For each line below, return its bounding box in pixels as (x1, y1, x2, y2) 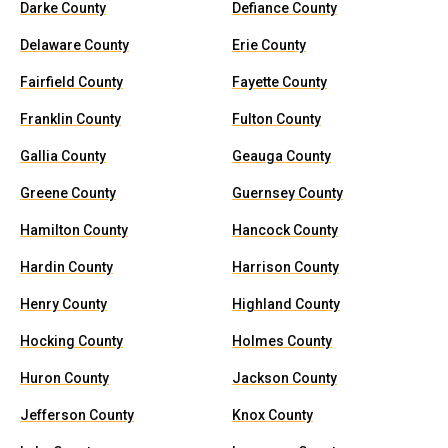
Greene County (20, 185, 116, 201)
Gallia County (20, 148, 106, 164)
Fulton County (232, 111, 321, 127)
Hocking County (20, 333, 123, 349)
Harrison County (232, 259, 339, 275)
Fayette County (232, 74, 327, 90)
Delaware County (20, 37, 129, 53)
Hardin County (20, 259, 113, 275)
